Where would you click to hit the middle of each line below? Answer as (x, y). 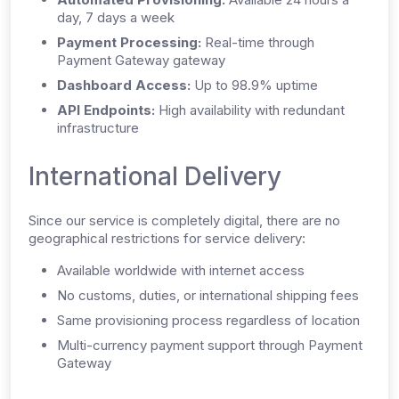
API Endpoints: (106, 110)
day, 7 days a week (116, 17)
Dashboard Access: (124, 85)
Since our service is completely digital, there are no (184, 220)
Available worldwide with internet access (181, 270)
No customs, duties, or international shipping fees (208, 295)
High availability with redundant (250, 110)
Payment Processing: (129, 42)
